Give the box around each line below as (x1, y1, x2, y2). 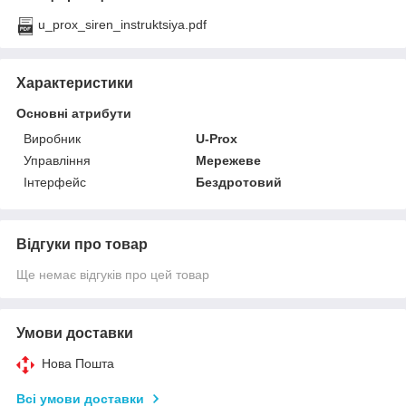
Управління (24, 153, 91, 169)
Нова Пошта (42, 356, 114, 372)
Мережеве (196, 153, 262, 169)
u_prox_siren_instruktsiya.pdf (38, 17, 207, 33)
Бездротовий (196, 175, 283, 190)
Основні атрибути (16, 106, 131, 121)
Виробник (24, 131, 81, 147)
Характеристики (16, 75, 133, 92)
